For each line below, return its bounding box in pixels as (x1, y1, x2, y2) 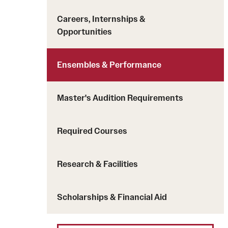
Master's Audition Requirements (57, 93, 183, 103)
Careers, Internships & (57, 14, 146, 24)
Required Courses (57, 126, 127, 136)
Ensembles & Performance (57, 60, 161, 70)
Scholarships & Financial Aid (57, 192, 167, 202)
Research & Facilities (57, 159, 138, 169)
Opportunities (57, 26, 112, 37)
